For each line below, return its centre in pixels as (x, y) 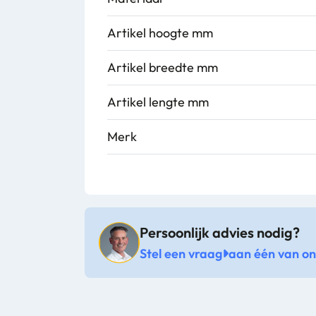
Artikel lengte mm (158, 102)
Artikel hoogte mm (160, 33)
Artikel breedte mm (163, 67)
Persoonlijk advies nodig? (220, 233)
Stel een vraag (181, 254)
